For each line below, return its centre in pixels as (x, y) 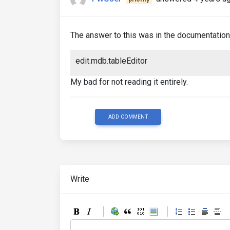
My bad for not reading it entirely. (129, 82)
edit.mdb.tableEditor (111, 61)
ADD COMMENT (128, 117)
